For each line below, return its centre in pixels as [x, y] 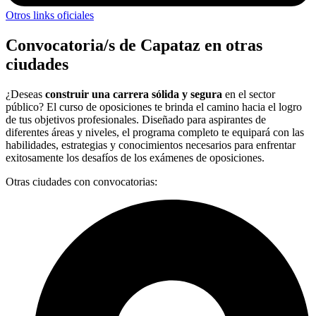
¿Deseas [25, 95]
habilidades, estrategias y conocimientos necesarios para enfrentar [151, 145]
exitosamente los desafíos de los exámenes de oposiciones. [135, 158]
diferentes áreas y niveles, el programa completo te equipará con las [155, 133]
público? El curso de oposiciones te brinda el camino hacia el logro [154, 107]
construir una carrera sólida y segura [134, 95]
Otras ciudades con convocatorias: [81, 182]
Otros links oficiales [50, 16]
